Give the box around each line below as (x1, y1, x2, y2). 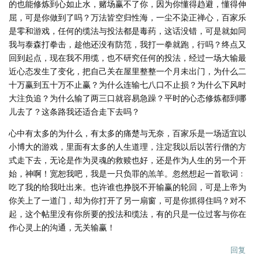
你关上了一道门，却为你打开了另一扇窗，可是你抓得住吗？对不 (9, 194, 246, 206)
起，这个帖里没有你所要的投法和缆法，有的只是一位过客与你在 (9, 208, 246, 219)
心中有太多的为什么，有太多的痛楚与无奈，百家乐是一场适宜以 (9, 127, 246, 139)
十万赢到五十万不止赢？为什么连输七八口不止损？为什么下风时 (9, 78, 246, 90)
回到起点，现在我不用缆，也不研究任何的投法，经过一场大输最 (9, 51, 246, 63)
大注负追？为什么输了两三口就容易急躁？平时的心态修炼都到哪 (9, 92, 246, 104)
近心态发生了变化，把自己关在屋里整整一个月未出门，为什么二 (9, 65, 246, 77)
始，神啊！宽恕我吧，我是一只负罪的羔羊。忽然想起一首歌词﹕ (9, 167, 246, 179)
